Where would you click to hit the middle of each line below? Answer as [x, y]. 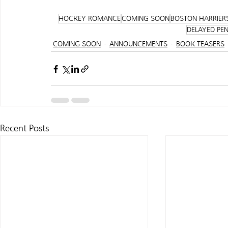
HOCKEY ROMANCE [89, 19]
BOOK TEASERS [200, 44]
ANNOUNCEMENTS [138, 44]
